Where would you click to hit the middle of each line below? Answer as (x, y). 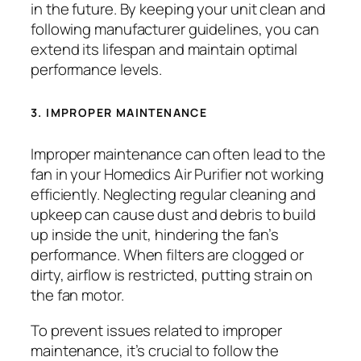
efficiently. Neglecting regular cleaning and (173, 195)
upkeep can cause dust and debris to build (173, 215)
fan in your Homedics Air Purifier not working (177, 174)
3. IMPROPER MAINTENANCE (119, 112)
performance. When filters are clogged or (167, 255)
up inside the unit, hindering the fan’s (155, 235)
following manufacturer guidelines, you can (175, 29)
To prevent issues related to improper (157, 330)
